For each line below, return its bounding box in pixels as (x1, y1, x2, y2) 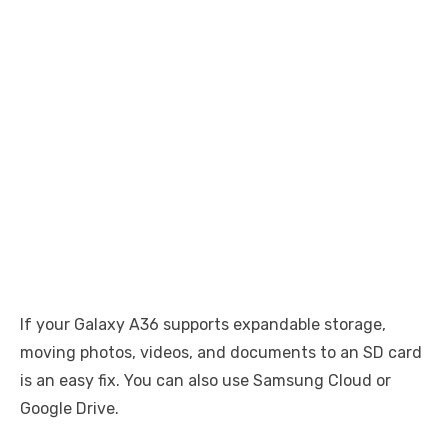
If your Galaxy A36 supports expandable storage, (20, 315, 386, 335)
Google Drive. (20, 399, 119, 419)
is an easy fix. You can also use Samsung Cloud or (20, 371, 391, 391)
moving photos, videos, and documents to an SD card (20, 343, 422, 363)
